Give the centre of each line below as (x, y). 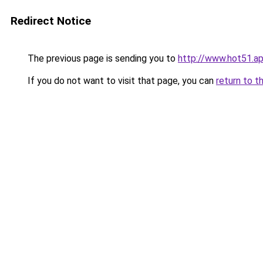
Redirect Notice (51, 21)
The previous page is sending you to (102, 58)
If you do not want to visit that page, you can (121, 81)
